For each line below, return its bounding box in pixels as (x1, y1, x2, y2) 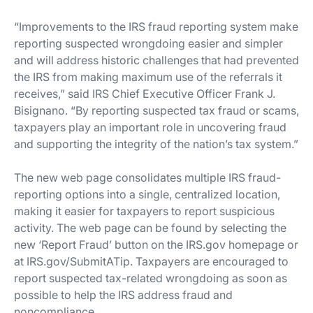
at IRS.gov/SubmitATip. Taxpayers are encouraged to (14, 254, 289, 269)
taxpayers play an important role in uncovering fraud (14, 120, 286, 135)
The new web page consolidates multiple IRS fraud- (14, 170, 281, 185)
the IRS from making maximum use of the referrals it (14, 70, 282, 85)
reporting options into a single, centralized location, (14, 187, 280, 202)
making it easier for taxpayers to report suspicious (14, 204, 275, 219)
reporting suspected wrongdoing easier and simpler (14, 36, 283, 51)
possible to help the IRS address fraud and (14, 288, 233, 303)
